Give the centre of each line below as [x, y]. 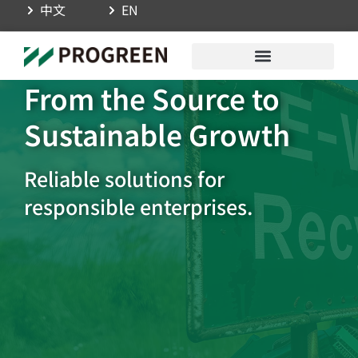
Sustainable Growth [157, 134]
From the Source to [152, 98]
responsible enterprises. [138, 206]
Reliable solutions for [124, 178]
